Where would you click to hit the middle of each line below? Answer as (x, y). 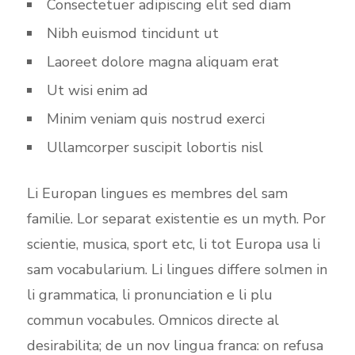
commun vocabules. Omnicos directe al (153, 320)
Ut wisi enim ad (97, 90)
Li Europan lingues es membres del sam (157, 193)
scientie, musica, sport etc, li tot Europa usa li (173, 244)
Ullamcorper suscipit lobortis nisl (155, 147)
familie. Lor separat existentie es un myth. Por (176, 219)
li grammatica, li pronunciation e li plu (149, 295)
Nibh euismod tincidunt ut (132, 33)
